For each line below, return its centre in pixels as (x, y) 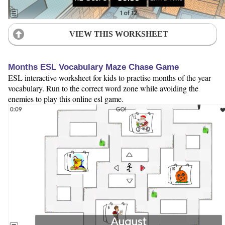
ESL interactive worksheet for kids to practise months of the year (109, 78)
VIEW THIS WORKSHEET (119, 34)
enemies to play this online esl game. (66, 99)
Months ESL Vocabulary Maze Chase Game (93, 67)
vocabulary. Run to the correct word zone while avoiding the (103, 88)
